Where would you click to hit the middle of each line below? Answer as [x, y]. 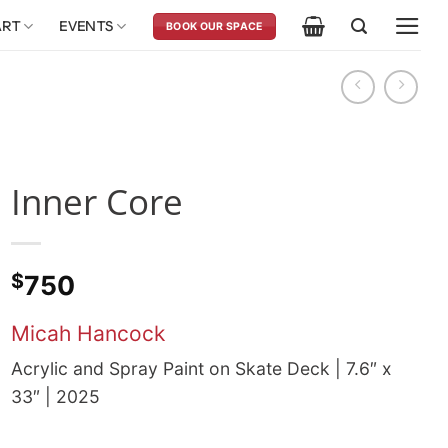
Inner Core [97, 201]
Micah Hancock [88, 333]
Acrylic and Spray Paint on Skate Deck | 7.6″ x [201, 368]
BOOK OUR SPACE [214, 26]
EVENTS [86, 26]
